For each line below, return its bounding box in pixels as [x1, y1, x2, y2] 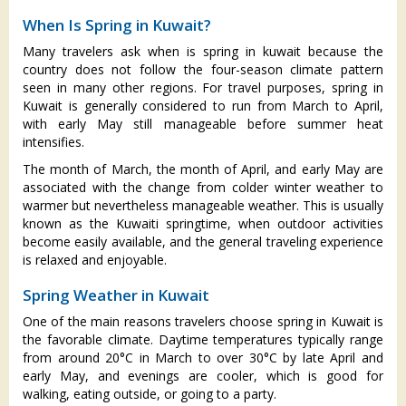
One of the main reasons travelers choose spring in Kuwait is [23, 313, 383, 331]
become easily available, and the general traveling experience [23, 233, 383, 251]
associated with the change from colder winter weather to [23, 179, 383, 197]
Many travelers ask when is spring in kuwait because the [23, 43, 383, 61]
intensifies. [23, 133, 84, 151]
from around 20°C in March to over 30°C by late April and [23, 349, 383, 367]
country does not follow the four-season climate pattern [23, 61, 383, 79]
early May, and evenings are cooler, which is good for [23, 367, 383, 385]
